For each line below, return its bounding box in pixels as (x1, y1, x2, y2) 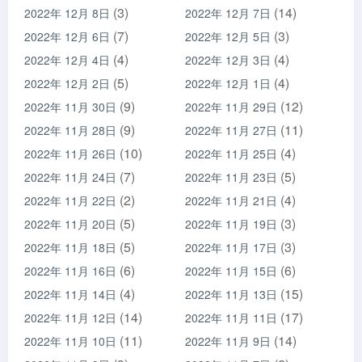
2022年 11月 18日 (24, 239, 116, 255)
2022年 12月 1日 (185, 75, 271, 91)
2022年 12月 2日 (24, 75, 110, 91)
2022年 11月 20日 (24, 216, 116, 232)
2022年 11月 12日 (24, 309, 116, 326)
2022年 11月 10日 (24, 333, 116, 349)
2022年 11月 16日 (24, 263, 116, 279)
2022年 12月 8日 (24, 5, 110, 21)
